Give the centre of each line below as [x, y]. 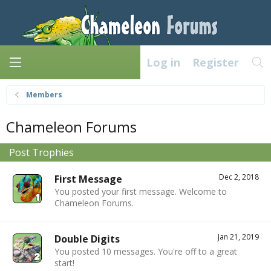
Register [215, 63]
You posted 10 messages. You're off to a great [146, 251]
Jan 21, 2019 [238, 237]
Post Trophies [41, 153]
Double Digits [87, 239]
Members [44, 95]
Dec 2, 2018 [239, 177]
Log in [163, 63]
